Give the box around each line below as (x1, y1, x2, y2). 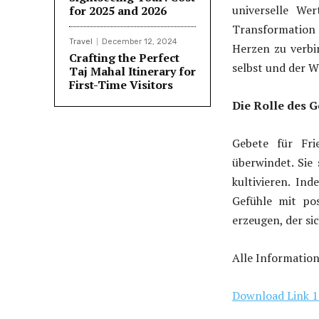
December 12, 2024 (102, 37, 177, 47)
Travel (69, 37, 93, 47)
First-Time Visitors (69, 77, 173, 93)
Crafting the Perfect (69, 50, 179, 66)
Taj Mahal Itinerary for (69, 63, 196, 80)
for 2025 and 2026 (69, 3, 167, 19)
